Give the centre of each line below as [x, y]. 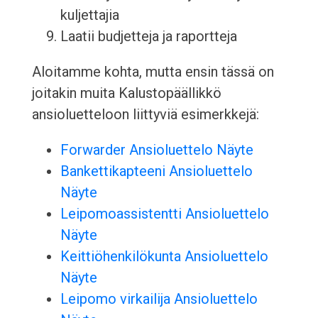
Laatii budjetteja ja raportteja [148, 37]
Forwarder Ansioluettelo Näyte [157, 150]
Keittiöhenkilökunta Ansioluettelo [164, 257]
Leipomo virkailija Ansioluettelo [159, 299]
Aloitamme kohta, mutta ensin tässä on [153, 72]
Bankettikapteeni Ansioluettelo [156, 171]
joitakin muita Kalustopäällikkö [126, 93]
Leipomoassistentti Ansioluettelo [164, 214]
